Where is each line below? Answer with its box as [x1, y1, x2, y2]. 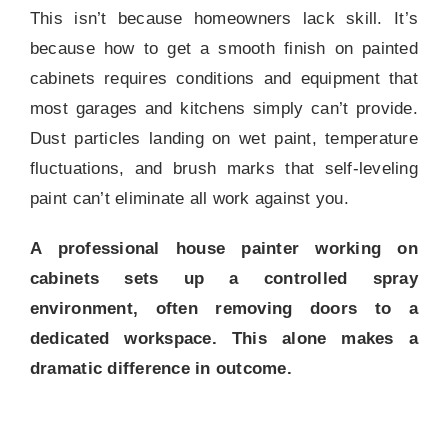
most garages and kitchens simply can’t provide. [29, 99, 419, 119]
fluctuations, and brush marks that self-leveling [29, 159, 419, 179]
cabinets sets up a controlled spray [29, 269, 419, 289]
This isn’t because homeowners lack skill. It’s [29, 9, 419, 29]
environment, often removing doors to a [29, 299, 419, 319]
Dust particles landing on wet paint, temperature [29, 129, 419, 149]
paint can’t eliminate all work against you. [29, 189, 349, 209]
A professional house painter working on [29, 239, 419, 259]
